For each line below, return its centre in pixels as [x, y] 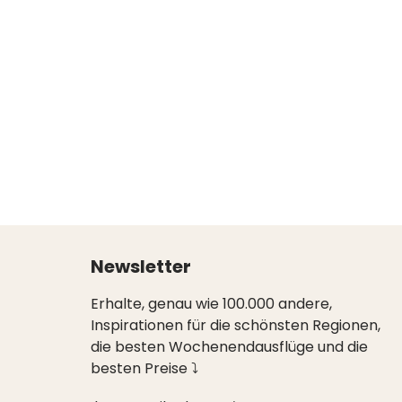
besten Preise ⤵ [144, 368]
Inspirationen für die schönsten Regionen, [236, 325]
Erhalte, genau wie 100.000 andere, [211, 304]
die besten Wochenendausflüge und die [229, 347]
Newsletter [141, 267]
